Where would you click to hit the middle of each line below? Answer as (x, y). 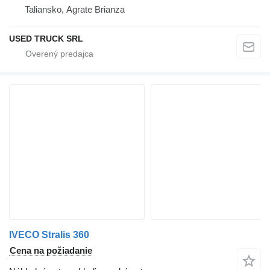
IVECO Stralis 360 (49, 234)
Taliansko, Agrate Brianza (75, 9)
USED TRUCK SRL (46, 38)
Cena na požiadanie (51, 250)
